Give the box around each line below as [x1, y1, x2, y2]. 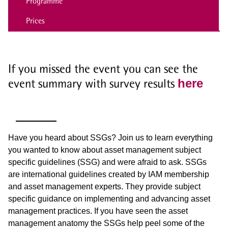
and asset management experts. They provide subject [8, 182, 201, 191]
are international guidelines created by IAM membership [8, 169, 209, 179]
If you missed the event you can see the [8, 61, 198, 75]
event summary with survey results [8, 76, 178, 90]
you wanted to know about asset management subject [8, 145, 201, 154]
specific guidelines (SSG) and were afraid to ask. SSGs [8, 157, 207, 166]
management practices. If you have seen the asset [8, 206, 188, 215]
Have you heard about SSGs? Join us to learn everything [8, 133, 213, 142]
